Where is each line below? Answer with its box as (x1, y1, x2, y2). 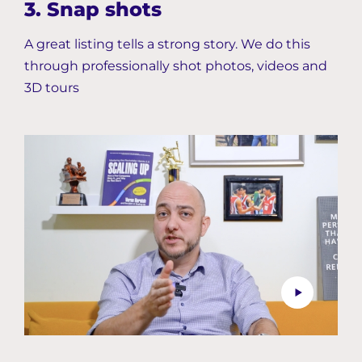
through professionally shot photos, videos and (24, 57, 327, 74)
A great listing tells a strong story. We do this (24, 36, 310, 52)
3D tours (24, 79, 79, 95)
